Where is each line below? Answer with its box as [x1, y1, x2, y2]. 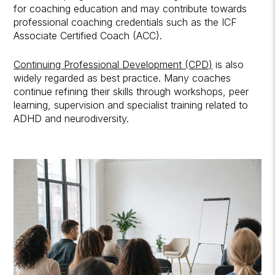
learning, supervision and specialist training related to [14, 98, 249, 111]
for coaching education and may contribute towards [14, 2, 247, 15]
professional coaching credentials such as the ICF [14, 15, 238, 28]
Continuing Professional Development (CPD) [14, 58, 213, 71]
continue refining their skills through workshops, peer [14, 85, 249, 98]
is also [212, 58, 244, 71]
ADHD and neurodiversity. [14, 112, 130, 125]
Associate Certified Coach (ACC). [14, 29, 163, 42]
